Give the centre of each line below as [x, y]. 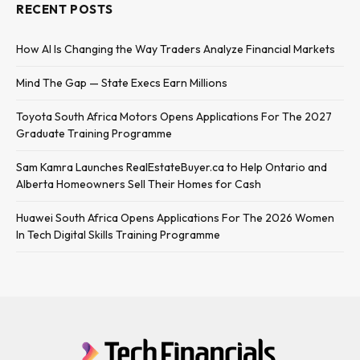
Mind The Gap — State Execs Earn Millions [122, 83]
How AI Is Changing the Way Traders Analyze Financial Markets [176, 49]
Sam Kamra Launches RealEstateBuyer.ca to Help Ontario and [172, 168]
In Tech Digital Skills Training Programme [118, 235]
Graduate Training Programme [94, 134]
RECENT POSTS [65, 10]
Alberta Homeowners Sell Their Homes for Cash [139, 184]
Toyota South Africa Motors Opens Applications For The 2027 [174, 117]
